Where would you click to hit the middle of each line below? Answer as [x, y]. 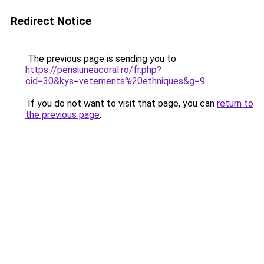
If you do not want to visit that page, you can [121, 103]
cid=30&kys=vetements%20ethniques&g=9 [115, 81]
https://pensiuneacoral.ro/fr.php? [93, 70]
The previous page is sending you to [101, 59]
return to [235, 103]
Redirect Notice [51, 21]
